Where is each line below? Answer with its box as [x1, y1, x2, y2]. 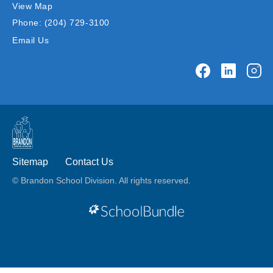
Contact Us [65, 157, 113, 167]
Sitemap [12, 157, 48, 167]
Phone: [12, 18, 42, 27]
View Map [12, 1, 53, 11]
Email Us [12, 35, 49, 45]
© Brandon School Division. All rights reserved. [12, 175, 191, 185]
